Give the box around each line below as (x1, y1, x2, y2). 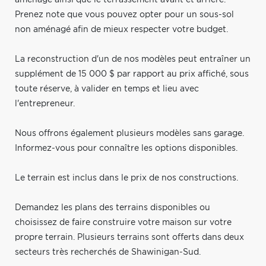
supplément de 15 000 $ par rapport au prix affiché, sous (15, 69, 249, 78)
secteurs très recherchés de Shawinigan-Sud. (15, 248, 201, 256)
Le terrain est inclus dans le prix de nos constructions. (15, 173, 238, 182)
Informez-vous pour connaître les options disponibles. (15, 144, 237, 153)
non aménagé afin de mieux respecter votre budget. (15, 25, 228, 34)
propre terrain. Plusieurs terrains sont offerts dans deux (15, 233, 244, 242)
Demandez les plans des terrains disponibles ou (15, 203, 210, 212)
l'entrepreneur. (15, 99, 75, 108)
